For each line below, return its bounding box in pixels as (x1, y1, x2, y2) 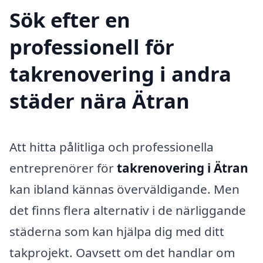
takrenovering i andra (9, 60, 231, 88)
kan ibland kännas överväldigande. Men (9, 181, 240, 198)
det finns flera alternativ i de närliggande (9, 202, 246, 219)
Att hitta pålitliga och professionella (9, 139, 214, 156)
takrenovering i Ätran (117, 160, 248, 177)
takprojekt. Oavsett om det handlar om (9, 244, 235, 261)
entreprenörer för (9, 160, 117, 177)
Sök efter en (9, 6, 130, 34)
